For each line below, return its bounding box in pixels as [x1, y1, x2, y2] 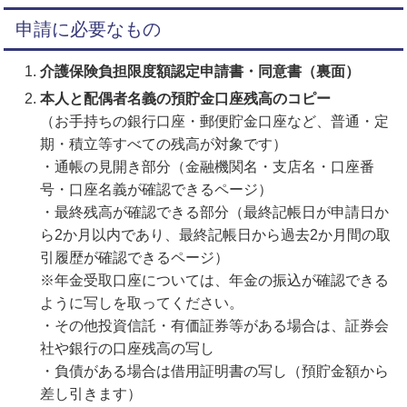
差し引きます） [40, 385, 143, 402]
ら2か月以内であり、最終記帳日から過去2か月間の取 [40, 226, 392, 243]
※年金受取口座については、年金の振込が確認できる [40, 272, 390, 288]
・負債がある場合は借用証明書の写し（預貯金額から [40, 362, 390, 379]
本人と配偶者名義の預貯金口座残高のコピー [40, 90, 332, 106]
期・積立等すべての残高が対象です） [40, 135, 288, 152]
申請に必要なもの [15, 18, 162, 39]
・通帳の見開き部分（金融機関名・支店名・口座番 [40, 158, 375, 174]
